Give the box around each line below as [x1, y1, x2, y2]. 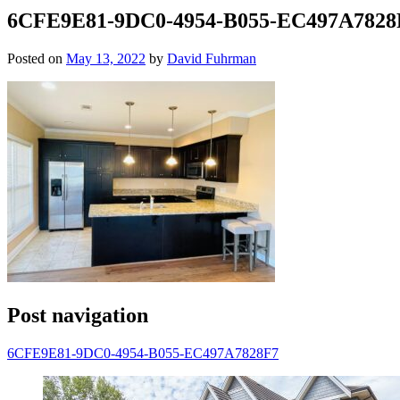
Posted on [7, 50, 66, 66]
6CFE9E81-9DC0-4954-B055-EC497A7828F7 [7, 345, 279, 361]
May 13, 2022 [66, 50, 146, 66]
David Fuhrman [167, 50, 256, 66]
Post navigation [7, 303, 148, 327]
